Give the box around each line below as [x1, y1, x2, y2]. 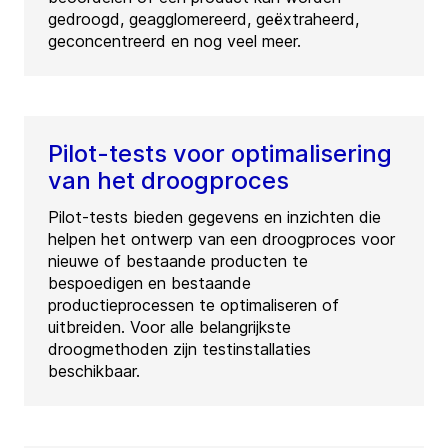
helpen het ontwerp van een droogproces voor [48, 229, 395, 250]
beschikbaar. [48, 361, 140, 382]
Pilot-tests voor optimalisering [48, 139, 392, 169]
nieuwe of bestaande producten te [48, 251, 308, 272]
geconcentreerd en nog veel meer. [48, 31, 301, 52]
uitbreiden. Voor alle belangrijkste [48, 317, 291, 338]
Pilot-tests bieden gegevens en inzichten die [48, 207, 381, 228]
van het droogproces [48, 166, 289, 196]
